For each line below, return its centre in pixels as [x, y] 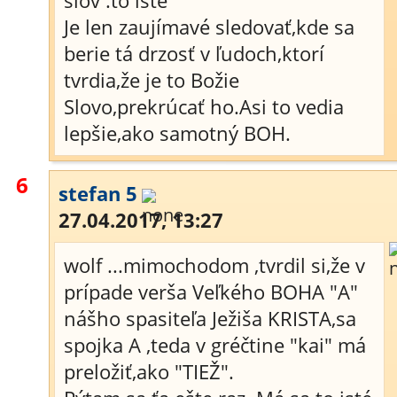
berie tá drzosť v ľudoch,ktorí [194, 53]
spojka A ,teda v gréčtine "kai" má [215, 345]
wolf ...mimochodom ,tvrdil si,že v [214, 265]
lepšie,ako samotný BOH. [177, 133]
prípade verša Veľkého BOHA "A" [211, 292]
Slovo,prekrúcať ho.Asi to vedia [204, 106]
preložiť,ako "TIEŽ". [149, 371]
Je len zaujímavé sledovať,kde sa [209, 27]
